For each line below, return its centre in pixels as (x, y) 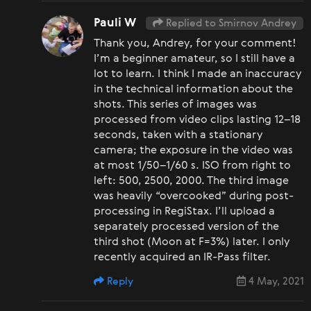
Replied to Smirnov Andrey (230, 23)
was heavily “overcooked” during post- (194, 196)
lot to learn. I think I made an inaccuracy (198, 74)
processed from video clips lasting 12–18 (197, 120)
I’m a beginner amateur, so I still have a (194, 59)
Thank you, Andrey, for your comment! (195, 43)
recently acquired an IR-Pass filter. (182, 257)
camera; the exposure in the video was (193, 150)
